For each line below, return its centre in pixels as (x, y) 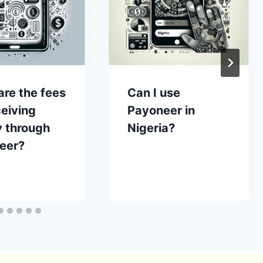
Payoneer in (161, 110)
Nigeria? (151, 128)
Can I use (154, 92)
